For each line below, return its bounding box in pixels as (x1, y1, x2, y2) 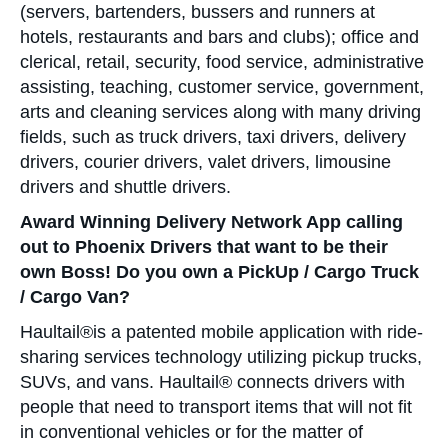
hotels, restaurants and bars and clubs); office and (20, 27, 419, 47)
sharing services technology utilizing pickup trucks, (20, 347, 422, 367)
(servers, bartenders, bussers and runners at (20, 2, 375, 22)
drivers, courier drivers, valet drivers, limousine (20, 152, 391, 172)
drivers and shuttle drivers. (20, 177, 231, 197)
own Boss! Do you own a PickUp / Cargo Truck (20, 262, 419, 282)
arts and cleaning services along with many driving (20, 102, 421, 122)
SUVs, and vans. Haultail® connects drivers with (20, 372, 405, 392)
